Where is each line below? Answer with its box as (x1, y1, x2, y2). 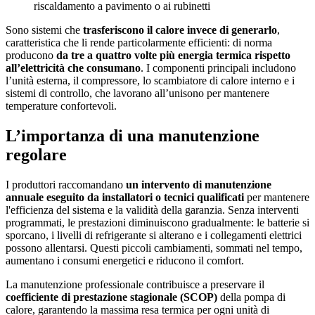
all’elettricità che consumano (6, 62, 141, 75)
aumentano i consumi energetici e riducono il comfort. (6, 255, 244, 267)
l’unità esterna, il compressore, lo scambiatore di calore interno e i (6, 75, 295, 87)
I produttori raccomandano (6, 179, 126, 191)
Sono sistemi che (6, 24, 83, 37)
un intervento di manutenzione (126, 179, 271, 191)
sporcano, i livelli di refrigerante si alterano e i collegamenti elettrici (6, 229, 302, 242)
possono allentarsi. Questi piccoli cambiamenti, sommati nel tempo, (6, 242, 302, 255)
